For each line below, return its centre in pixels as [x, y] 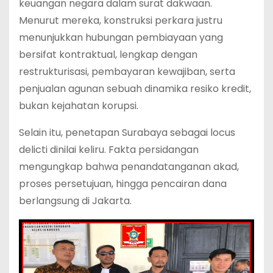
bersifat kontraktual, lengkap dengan [108, 55]
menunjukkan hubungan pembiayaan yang [121, 38]
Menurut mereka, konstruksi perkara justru [121, 21]
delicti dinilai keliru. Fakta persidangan [109, 150]
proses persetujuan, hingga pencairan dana [123, 184]
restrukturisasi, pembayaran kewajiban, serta [127, 72]
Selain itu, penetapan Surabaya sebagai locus [127, 133]
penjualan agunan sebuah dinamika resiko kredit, [135, 89]
